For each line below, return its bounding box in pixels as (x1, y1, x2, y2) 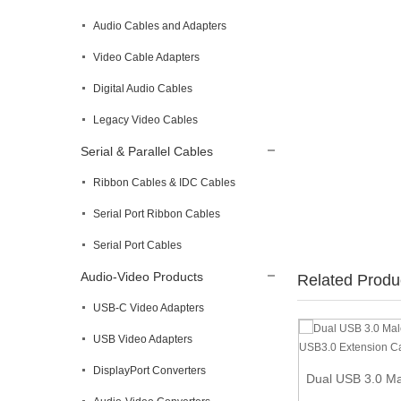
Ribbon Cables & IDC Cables (93, 176, 235, 189)
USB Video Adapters (93, 333, 192, 346)
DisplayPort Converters (93, 364, 206, 377)
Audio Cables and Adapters (93, 20, 226, 32)
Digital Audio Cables (93, 82, 192, 95)
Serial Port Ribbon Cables (93, 208, 220, 220)
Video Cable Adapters (93, 51, 200, 64)
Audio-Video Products (81, 269, 203, 284)
